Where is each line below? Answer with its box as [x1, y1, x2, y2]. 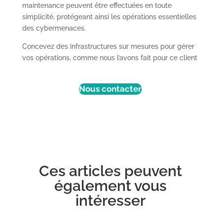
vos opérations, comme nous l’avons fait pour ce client [22, 53, 197, 62]
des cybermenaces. [22, 24, 86, 32]
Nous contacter [79, 83, 142, 94]
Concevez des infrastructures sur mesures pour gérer [22, 42, 194, 50]
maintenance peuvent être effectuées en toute [22, 1, 172, 9]
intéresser [75, 191, 146, 209]
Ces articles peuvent [38, 162, 182, 180]
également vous [54, 177, 167, 194]
